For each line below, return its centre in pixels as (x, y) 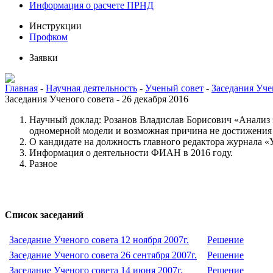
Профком (48, 37)
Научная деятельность (91, 88)
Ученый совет (174, 88)
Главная (21, 88)
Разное (43, 164)
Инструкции (55, 26)
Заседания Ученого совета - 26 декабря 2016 (97, 99)
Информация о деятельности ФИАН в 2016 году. (131, 153)
